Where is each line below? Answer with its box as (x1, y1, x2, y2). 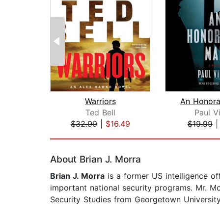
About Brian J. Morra (50, 154, 141, 165)
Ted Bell (85, 108, 115, 118)
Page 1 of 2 (50, 129, 93, 139)
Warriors (84, 96, 116, 107)
